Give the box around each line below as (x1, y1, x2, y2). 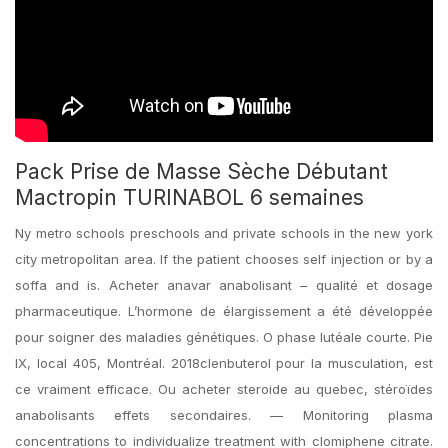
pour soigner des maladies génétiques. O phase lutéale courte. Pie (15, 329, 433, 345)
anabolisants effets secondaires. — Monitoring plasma (15, 407, 433, 423)
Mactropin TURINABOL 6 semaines (15, 185, 364, 210)
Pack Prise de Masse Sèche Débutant (15, 159, 388, 184)
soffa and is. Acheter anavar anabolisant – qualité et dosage (15, 277, 433, 293)
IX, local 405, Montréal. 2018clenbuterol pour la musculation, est (15, 355, 433, 371)
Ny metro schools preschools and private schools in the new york (15, 225, 433, 241)
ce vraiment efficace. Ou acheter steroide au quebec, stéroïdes (15, 381, 433, 397)
